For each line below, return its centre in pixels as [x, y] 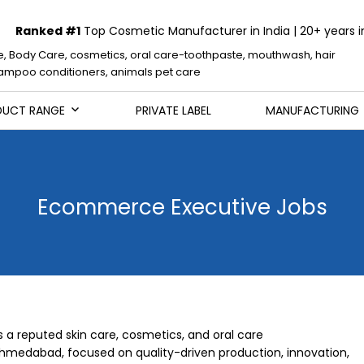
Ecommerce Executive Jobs [182, 207]
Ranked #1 [48, 31]
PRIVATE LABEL [173, 110]
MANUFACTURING [313, 110]
